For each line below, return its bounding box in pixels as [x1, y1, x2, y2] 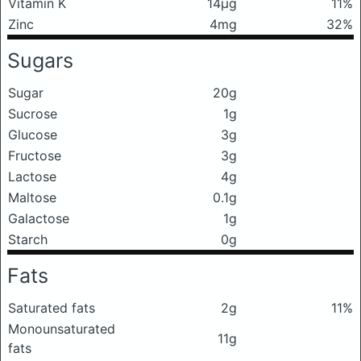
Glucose [8, 127, 57, 143]
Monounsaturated [8, 321, 115, 338]
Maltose [8, 189, 56, 206]
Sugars [7, 48, 73, 73]
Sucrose [8, 106, 57, 122]
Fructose [8, 147, 61, 164]
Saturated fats [8, 300, 95, 317]
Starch [8, 231, 48, 248]
